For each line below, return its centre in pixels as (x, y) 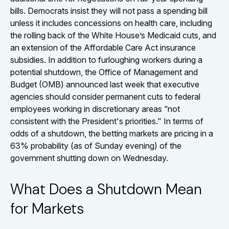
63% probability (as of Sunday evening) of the (96, 146)
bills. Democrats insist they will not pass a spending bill (109, 11)
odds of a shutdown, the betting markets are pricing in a (112, 133)
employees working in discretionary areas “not (95, 109)
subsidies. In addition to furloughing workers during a (106, 60)
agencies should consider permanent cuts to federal (105, 97)
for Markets (47, 209)
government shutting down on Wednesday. (89, 158)
